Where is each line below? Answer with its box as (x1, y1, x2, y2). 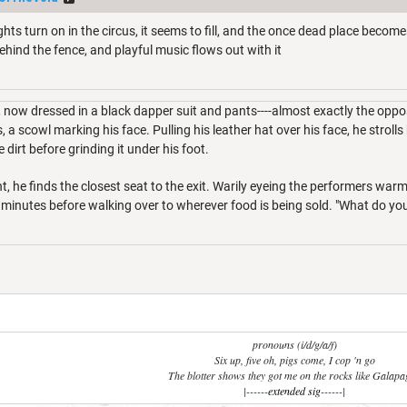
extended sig (268, 383, 321, 398)
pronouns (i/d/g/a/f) (252, 337, 337, 352)
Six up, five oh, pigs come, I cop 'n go (213, 352, 375, 367)
